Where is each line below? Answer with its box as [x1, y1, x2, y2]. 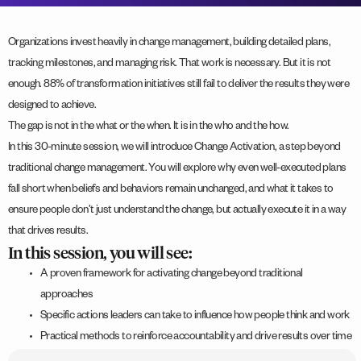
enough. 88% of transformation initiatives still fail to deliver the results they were [8, 80, 349, 93]
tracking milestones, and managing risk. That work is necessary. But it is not [8, 59, 331, 72]
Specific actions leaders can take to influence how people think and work [40, 311, 350, 324]
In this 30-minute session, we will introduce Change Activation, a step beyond [8, 143, 341, 156]
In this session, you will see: [8, 246, 192, 263]
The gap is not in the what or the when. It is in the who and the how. [8, 122, 289, 135]
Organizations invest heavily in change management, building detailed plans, [8, 38, 330, 51]
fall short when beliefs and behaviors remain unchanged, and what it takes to [8, 185, 334, 197]
